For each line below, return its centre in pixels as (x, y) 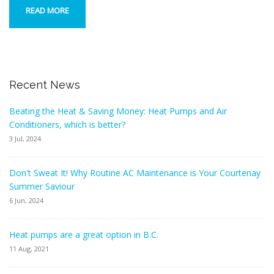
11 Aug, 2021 (29, 248)
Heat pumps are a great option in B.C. (84, 234)
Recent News (45, 84)
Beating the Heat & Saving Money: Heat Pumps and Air (118, 111)
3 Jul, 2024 (25, 138)
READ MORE (47, 10)
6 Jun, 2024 (26, 200)
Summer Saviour (42, 186)
